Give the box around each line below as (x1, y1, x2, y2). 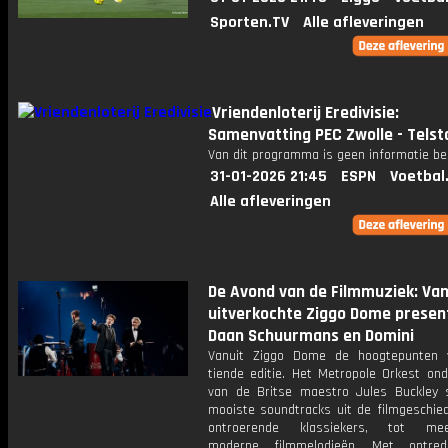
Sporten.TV (210, 12, 289, 33)
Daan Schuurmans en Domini (208, 325, 414, 347)
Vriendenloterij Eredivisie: (212, 102, 399, 124)
